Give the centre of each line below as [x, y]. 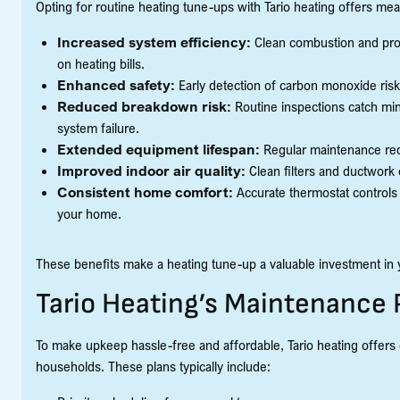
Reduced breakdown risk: [144, 106]
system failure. [98, 127]
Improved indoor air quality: [151, 170]
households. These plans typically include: [153, 366]
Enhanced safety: [116, 84]
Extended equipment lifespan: [158, 149]
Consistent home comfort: [145, 192]
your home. [89, 213]
